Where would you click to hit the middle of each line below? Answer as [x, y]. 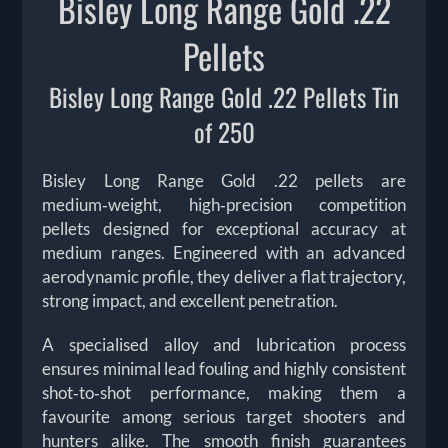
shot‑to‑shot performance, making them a [224, 393]
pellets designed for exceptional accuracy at [224, 229]
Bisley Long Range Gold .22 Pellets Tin [224, 97]
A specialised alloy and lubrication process [224, 345]
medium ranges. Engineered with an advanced [224, 253]
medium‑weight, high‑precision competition [224, 205]
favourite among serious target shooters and [224, 417]
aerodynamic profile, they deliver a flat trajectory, [224, 277]
